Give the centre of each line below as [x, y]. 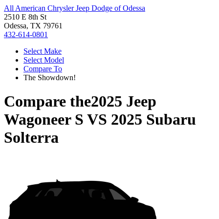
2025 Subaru [153, 120]
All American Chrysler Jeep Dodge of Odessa [75, 8]
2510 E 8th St [25, 17]
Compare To [43, 69]
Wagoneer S [44, 120]
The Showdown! [50, 77]
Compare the [47, 101]
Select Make [43, 51]
